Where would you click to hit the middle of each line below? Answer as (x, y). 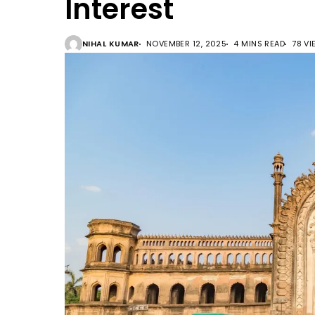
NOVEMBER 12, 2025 (186, 44)
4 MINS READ (259, 44)
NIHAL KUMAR (111, 44)
